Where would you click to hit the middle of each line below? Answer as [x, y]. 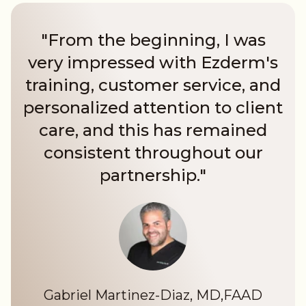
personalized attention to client [153, 108]
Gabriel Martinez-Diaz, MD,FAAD [153, 295]
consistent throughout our [153, 153]
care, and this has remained [153, 130]
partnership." [153, 176]
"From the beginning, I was [153, 40]
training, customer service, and [153, 85]
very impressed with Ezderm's [153, 63]
